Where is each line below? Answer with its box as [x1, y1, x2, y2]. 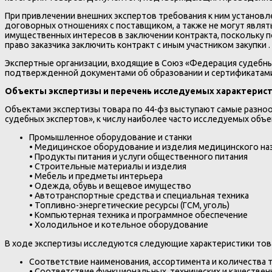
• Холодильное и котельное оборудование [29, 220, 208, 230]
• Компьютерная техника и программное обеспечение [29, 210, 248, 220]
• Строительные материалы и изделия [29, 161, 186, 172]
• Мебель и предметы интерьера [29, 171, 163, 182]
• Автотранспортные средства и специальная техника [29, 191, 249, 201]
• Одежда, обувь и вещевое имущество [29, 181, 191, 191]
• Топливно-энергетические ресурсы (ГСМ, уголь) [29, 200, 229, 211]
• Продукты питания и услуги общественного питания [29, 152, 248, 162]
